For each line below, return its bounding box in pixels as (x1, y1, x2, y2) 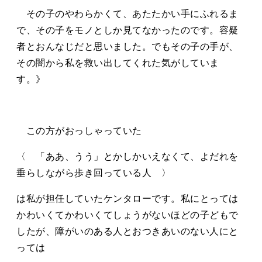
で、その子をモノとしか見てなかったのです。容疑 (16, 25, 239, 35)
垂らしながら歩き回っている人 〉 (16, 167, 171, 178)
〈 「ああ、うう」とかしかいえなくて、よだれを (16, 151, 239, 161)
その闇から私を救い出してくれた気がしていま (16, 57, 219, 68)
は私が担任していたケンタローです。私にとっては (16, 193, 239, 204)
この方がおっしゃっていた (16, 125, 142, 136)
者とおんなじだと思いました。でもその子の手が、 (16, 41, 239, 51)
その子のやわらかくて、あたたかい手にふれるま (16, 8, 239, 19)
